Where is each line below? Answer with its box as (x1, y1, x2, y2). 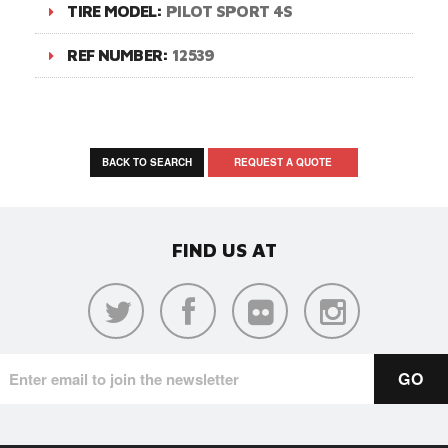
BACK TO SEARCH (102, 154, 192, 169)
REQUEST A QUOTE (234, 154, 332, 169)
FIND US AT (171, 238, 277, 261)
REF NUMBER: (67, 45, 172, 64)
